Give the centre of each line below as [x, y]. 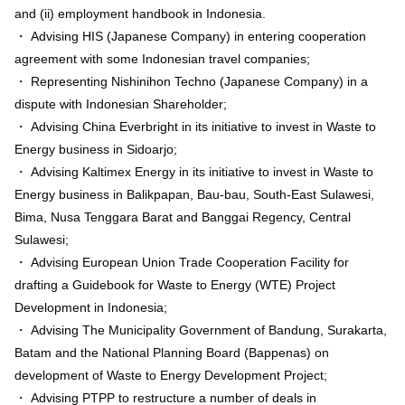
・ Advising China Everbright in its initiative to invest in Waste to [195, 126]
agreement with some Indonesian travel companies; [162, 58]
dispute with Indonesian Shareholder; [121, 104]
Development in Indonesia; [91, 307]
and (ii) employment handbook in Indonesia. [140, 13]
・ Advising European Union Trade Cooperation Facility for [182, 262]
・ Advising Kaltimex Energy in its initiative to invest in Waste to [194, 171]
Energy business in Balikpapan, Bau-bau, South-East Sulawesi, [194, 194]
